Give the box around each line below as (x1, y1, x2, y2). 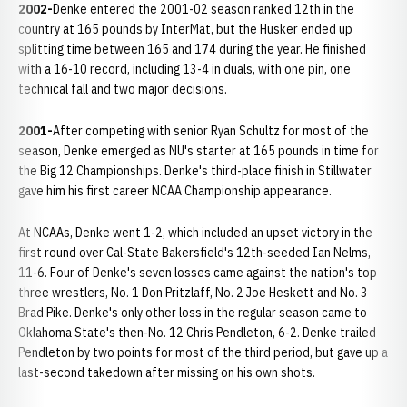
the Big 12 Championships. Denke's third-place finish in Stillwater (18, 163, 372, 179)
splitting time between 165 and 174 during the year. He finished (18, 41, 366, 57)
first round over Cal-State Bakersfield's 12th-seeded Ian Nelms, (18, 244, 371, 261)
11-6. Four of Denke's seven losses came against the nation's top (18, 264, 377, 281)
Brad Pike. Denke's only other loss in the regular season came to (18, 304, 367, 321)
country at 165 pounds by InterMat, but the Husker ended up (18, 21, 352, 37)
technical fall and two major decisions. (18, 81, 227, 97)
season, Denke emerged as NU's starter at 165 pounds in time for (18, 143, 379, 159)
